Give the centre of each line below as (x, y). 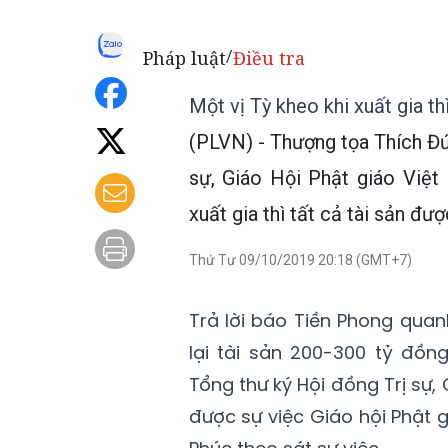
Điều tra (269, 58)
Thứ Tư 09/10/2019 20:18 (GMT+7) (300, 260)
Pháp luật (184, 58)
